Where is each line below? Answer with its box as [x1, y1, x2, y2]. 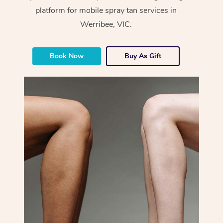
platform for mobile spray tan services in [35, 4, 177, 16]
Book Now [50, 51, 84, 61]
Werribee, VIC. [80, 18, 132, 30]
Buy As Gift [124, 51, 162, 61]
